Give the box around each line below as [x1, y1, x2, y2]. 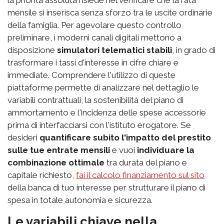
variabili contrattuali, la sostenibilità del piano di [7, 94, 183, 105]
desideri [7, 132, 39, 142]
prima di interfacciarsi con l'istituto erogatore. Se [7, 119, 191, 130]
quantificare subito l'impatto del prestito [39, 132, 211, 142]
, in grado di [172, 44, 215, 55]
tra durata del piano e [104, 157, 187, 167]
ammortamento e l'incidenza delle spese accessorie [7, 107, 206, 117]
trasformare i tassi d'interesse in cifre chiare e [7, 57, 178, 67]
